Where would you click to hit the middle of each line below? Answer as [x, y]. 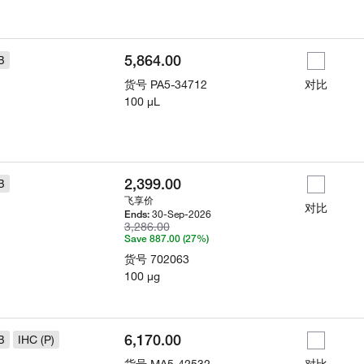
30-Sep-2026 [181, 214]
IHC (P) [37, 340]
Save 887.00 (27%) [166, 238]
